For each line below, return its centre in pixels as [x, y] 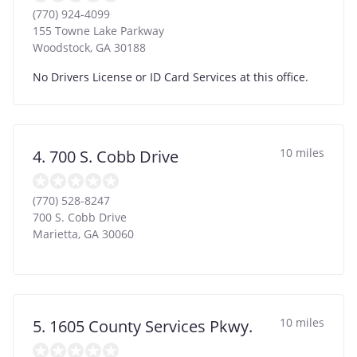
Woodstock [61, 47]
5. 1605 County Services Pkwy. [143, 326]
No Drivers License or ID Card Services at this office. [171, 76]
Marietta [55, 233]
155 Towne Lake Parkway [98, 30]
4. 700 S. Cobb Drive [106, 156]
